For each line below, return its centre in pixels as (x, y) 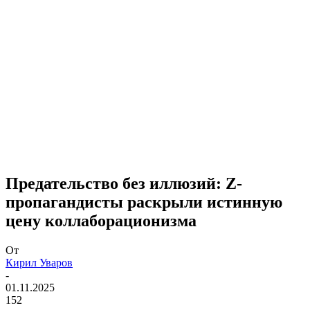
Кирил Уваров (39, 262)
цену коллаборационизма (101, 220)
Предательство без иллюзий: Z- (124, 183)
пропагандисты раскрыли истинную (144, 202)
